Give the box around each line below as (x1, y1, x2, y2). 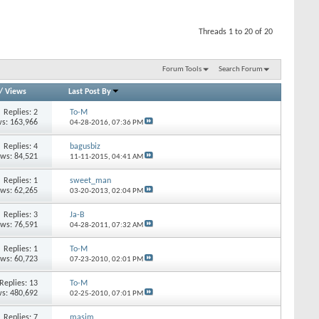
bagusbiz (69, 142, 100, 151)
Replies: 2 (4, 108, 38, 117)
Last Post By (68, 87, 112, 96)
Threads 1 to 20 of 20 (199, 28, 273, 36)
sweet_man (69, 176, 111, 185)
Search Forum (219, 65, 263, 73)
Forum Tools (162, 65, 202, 73)
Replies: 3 (4, 210, 38, 219)
